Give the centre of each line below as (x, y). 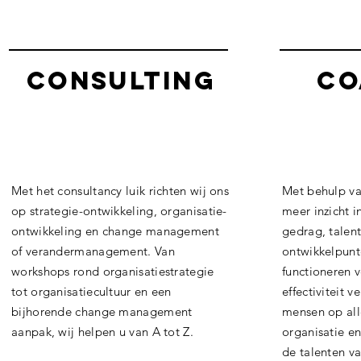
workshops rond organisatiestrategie (113, 271)
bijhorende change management (102, 311)
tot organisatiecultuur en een (91, 291)
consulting (121, 81)
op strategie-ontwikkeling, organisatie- (119, 211)
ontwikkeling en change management (115, 231)
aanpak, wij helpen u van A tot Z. (104, 332)
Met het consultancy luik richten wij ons (120, 191)
